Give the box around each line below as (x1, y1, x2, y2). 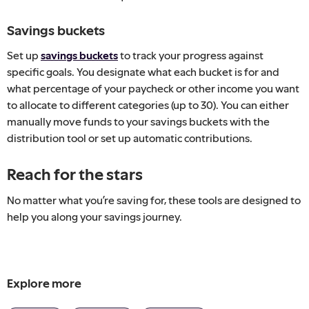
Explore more (7, 276, 81, 290)
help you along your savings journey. (7, 210, 182, 223)
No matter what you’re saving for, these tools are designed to (7, 193, 301, 206)
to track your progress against (118, 48, 263, 61)
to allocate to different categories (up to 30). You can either (7, 98, 289, 111)
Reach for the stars (7, 164, 143, 183)
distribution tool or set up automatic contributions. (7, 131, 252, 144)
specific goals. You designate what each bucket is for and (7, 65, 279, 78)
